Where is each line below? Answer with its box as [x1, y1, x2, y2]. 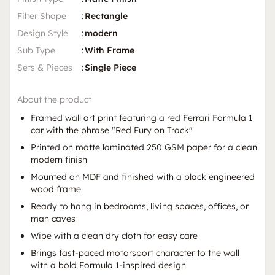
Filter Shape [17, 10, 66, 21]
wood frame [31, 183, 81, 195]
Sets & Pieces [17, 61, 72, 73]
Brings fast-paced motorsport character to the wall [31, 247, 239, 258]
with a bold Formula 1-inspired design [31, 259, 186, 271]
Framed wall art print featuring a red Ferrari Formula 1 [31, 112, 252, 123]
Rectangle [85, 10, 128, 21]
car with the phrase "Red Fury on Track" [31, 124, 193, 136]
